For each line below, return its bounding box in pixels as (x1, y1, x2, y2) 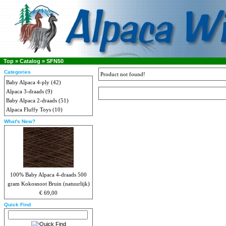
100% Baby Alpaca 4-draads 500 (10, 172, 87, 178)
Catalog (20, 58, 40, 64)
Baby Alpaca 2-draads (6, 97, 57, 103)
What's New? (4, 119, 35, 124)
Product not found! (100, 71, 145, 77)
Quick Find (4, 202, 31, 207)
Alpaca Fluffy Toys (6, 106, 51, 112)
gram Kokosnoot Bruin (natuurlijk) (7, 181, 90, 187)
